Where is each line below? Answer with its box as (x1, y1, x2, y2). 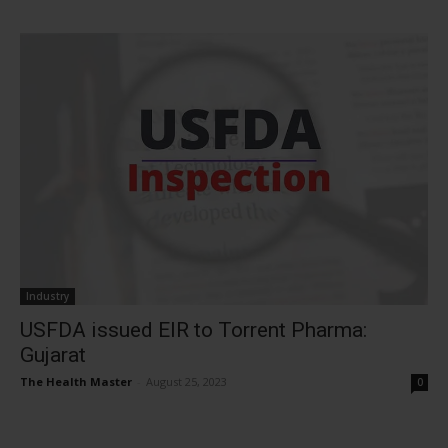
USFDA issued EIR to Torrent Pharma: (20, 318, 367, 342)
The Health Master (20, 374, 132, 389)
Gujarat (20, 343, 86, 367)
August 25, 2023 (146, 374, 227, 389)
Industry (26, 289, 69, 303)
